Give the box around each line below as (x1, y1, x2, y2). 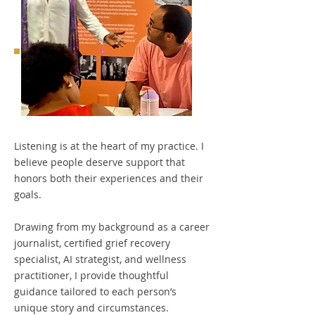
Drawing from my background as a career (14, 220, 210, 233)
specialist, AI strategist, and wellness (14, 252, 186, 266)
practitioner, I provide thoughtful (14, 269, 169, 282)
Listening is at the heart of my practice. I (14, 139, 204, 153)
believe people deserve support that (14, 155, 185, 169)
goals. (14, 188, 41, 201)
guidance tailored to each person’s (14, 285, 176, 298)
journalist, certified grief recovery (14, 236, 170, 250)
